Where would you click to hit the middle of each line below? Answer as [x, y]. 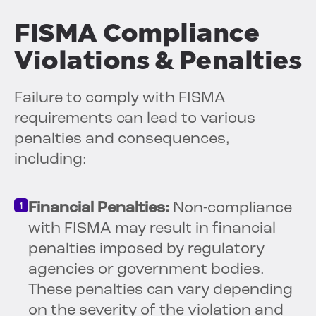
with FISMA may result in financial [152, 229]
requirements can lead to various [135, 119]
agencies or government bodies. [146, 270]
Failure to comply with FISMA [120, 99]
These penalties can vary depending [160, 291]
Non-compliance [231, 209]
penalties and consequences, [122, 140]
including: [50, 160]
